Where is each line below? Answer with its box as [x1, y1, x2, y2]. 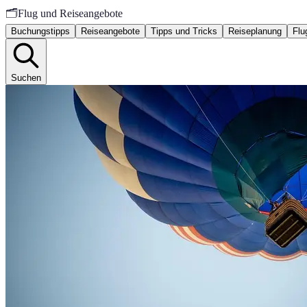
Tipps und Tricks [151, 26, 217, 36]
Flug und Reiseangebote [18, 8, 123, 19]
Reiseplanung [228, 26, 282, 36]
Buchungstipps [11, 26, 70, 36]
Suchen [11, 73, 41, 83]
